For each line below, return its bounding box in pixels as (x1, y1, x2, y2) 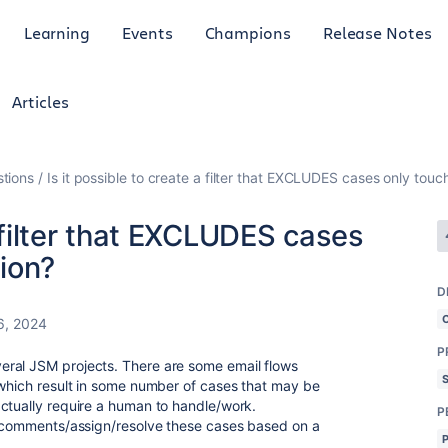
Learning (23, 21, 91, 43)
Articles (12, 91, 69, 112)
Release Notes (322, 21, 432, 43)
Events (122, 21, 173, 43)
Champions (204, 21, 291, 43)
